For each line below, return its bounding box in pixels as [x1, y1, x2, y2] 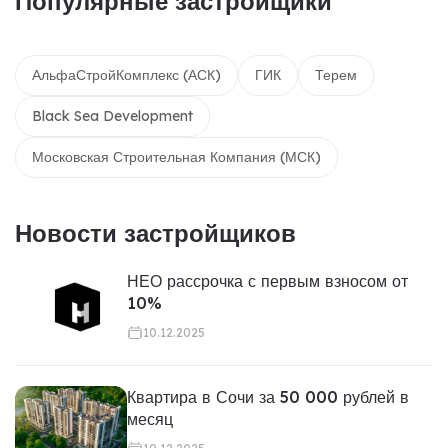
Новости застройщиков [15, 218, 296, 248]
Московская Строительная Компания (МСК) [32, 148, 321, 166]
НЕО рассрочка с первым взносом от [127, 271, 408, 291]
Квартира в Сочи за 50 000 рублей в [127, 387, 409, 407]
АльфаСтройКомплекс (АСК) [32, 66, 221, 84]
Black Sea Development [32, 107, 193, 125]
